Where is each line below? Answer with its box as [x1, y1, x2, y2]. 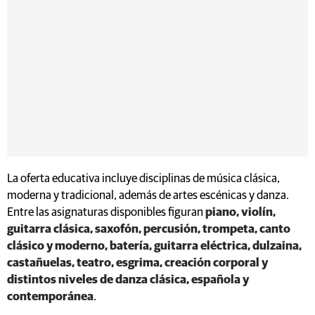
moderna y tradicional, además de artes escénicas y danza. [7, 189, 289, 202]
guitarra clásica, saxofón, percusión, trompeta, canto [7, 223, 290, 236]
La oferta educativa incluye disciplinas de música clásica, [7, 172, 280, 185]
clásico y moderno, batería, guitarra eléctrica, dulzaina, [7, 240, 302, 252]
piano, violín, [205, 206, 276, 219]
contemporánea [7, 290, 94, 303]
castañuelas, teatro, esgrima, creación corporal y [7, 257, 268, 269]
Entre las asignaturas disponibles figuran [7, 206, 205, 219]
